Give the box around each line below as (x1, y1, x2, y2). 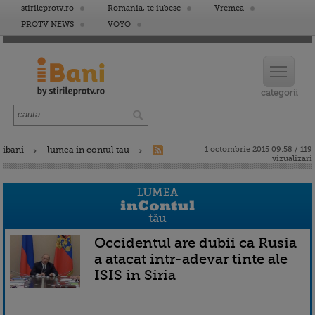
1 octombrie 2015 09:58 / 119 (205, 145, 312, 154)
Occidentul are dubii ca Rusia (94, 234, 297, 251)
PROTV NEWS (21, 20, 74, 29)
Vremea (214, 4, 244, 13)
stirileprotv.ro (21, 4, 74, 13)
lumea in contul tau (47, 145, 129, 155)
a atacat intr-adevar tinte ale (94, 250, 288, 267)
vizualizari (272, 154, 312, 163)
